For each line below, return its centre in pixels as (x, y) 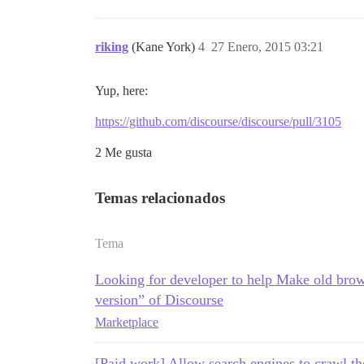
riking (112, 47)
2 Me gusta (123, 152)
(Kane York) (165, 47)
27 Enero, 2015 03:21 (267, 47)
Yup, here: (121, 91)
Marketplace (127, 322)
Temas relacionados (160, 198)
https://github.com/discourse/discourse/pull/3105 (218, 121)
